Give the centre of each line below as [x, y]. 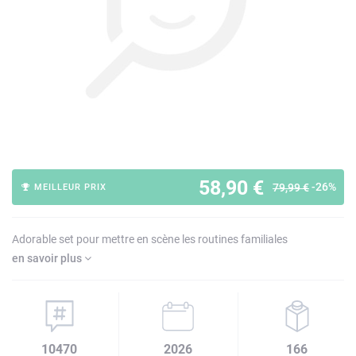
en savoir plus [48, 258]
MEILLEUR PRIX [69, 187]
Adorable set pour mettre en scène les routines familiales [150, 239]
